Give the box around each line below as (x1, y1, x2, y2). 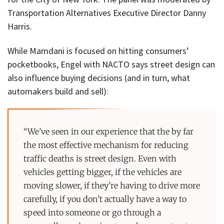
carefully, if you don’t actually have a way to (23, 193, 187, 204)
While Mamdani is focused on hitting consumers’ (7, 44, 189, 56)
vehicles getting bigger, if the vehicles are (23, 166, 182, 177)
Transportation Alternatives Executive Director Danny (7, 7, 206, 19)
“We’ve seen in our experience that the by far (23, 126, 194, 136)
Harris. (7, 20, 32, 32)
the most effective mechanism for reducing (23, 139, 189, 150)
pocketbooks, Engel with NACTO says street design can (7, 58, 215, 70)
